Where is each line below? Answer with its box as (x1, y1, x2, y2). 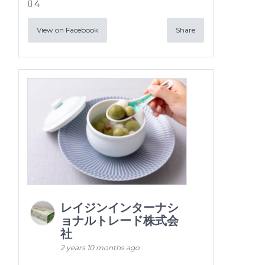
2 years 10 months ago (60, 243, 140, 252)
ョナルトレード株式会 (60, 213, 179, 228)
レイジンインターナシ (60, 200, 179, 215)
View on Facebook (37, 25, 98, 35)
